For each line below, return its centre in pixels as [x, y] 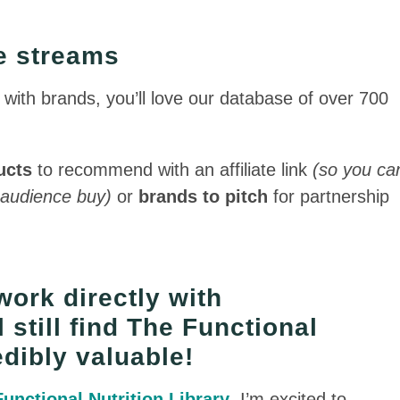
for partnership [329, 196]
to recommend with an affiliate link [173, 170]
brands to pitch [204, 196]
